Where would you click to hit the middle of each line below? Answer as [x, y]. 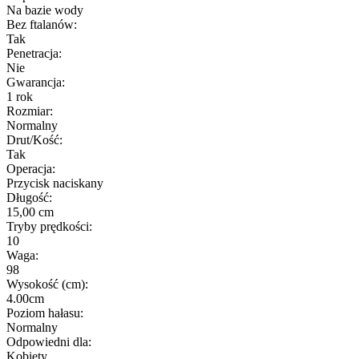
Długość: [29, 197]
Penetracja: [34, 53]
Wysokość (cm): [47, 284]
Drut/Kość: [34, 139]
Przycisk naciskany [55, 183]
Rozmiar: [30, 111]
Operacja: [31, 168]
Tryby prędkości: [49, 226]
